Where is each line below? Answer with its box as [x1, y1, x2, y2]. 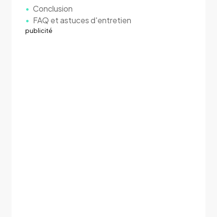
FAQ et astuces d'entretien [33, 15, 131, 26]
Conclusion [33, 3, 73, 14]
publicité [25, 27, 52, 35]
